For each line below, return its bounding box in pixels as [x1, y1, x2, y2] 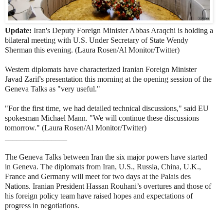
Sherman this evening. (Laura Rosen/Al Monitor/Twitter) [5, 45, 180, 54]
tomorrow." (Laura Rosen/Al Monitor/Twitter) [5, 123, 146, 132]
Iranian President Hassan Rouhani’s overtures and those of [33, 182, 211, 190]
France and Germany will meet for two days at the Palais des [5, 172, 191, 181]
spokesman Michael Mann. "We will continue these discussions [5, 113, 199, 122]
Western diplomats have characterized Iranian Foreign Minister [5, 65, 197, 73]
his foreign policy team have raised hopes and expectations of [5, 191, 193, 200]
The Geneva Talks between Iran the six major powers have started [5, 152, 207, 161]
